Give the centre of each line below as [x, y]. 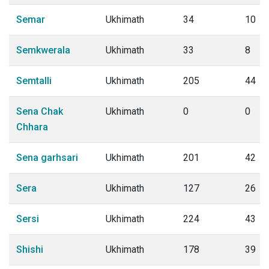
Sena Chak [40, 111]
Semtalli [34, 81]
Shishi [30, 249]
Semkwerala [43, 50]
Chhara [32, 127]
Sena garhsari [47, 158]
